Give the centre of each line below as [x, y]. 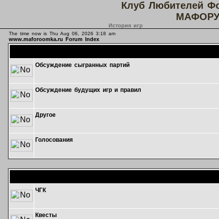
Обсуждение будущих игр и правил [88, 90]
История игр [125, 25]
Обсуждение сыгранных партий [82, 65]
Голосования [54, 140]
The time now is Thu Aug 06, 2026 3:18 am [62, 33]
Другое [45, 115]
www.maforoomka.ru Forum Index [54, 39]
